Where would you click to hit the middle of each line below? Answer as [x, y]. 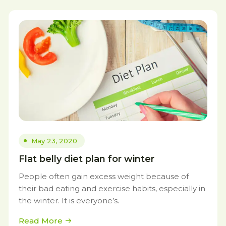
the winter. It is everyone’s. [69, 200]
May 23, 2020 [54, 140]
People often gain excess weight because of [104, 176]
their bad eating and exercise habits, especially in [112, 188]
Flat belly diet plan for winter [87, 159]
